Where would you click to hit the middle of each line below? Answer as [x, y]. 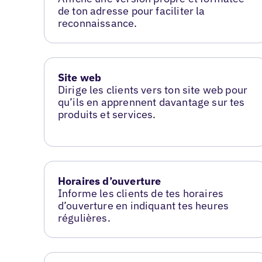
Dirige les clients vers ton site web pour [153, 90]
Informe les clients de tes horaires [141, 193]
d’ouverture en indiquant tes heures [143, 205]
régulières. [84, 218]
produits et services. [107, 114]
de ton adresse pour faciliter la [131, 11]
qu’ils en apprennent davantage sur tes [151, 102]
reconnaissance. [97, 23]
